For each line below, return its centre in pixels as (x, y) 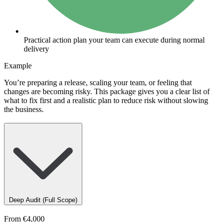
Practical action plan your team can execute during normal (114, 40)
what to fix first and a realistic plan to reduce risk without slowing (106, 100)
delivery (36, 49)
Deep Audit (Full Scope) (43, 200)
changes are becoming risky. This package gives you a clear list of (107, 91)
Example (18, 65)
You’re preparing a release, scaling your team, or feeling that (98, 82)
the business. (24, 109)
